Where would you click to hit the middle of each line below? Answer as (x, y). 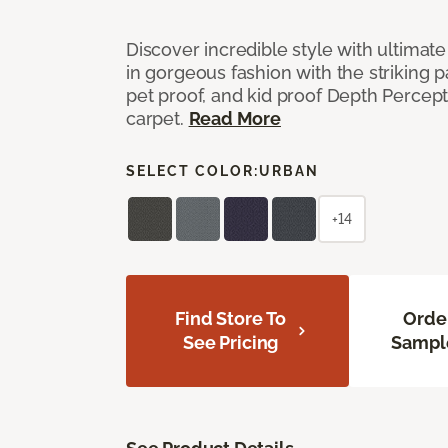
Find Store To (230, 318)
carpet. (157, 118)
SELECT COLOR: (192, 171)
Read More (234, 118)
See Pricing (231, 342)
